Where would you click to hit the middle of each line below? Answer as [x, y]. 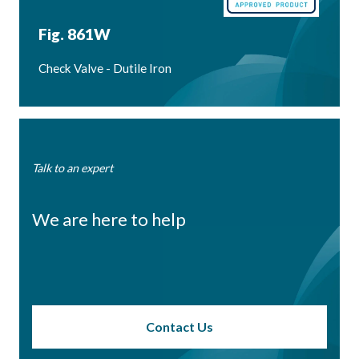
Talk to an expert [73, 167]
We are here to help [109, 219]
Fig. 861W [75, 34]
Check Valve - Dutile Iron [105, 69]
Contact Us [179, 326]
